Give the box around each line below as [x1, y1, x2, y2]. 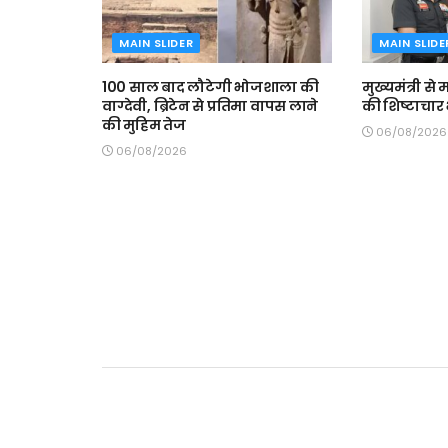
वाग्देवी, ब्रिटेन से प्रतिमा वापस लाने [102, 95, 319, 116]
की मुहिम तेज [102, 114, 186, 135]
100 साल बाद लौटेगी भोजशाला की [102, 76, 319, 97]
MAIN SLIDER [119, 34, 194, 51]
